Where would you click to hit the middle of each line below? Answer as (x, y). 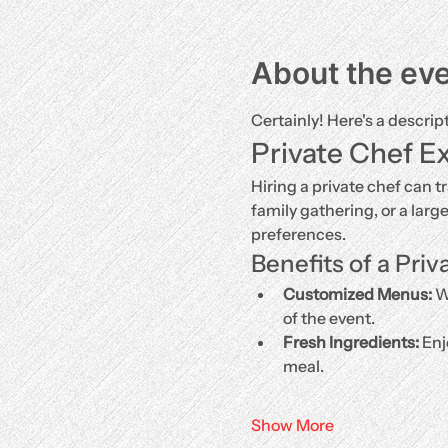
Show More (292, 425)
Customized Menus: (357, 294)
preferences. (298, 234)
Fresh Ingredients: (350, 342)
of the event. (328, 318)
